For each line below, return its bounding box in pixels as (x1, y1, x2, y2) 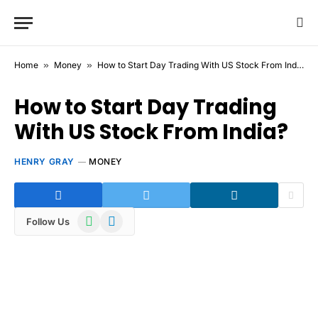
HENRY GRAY (14, 156, 75, 167)
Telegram (99, 211, 143, 223)
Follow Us (26, 215, 70, 227)
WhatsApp (77, 211, 126, 223)
